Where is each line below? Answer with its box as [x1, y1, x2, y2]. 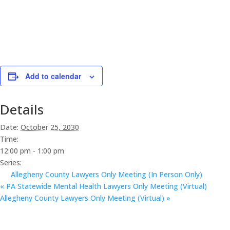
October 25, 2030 [21, 122, 79, 132]
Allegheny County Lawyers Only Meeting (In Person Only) [11, 169, 202, 179]
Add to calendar [25, 71, 81, 81]
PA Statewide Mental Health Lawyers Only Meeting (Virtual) [4, 181, 207, 191]
